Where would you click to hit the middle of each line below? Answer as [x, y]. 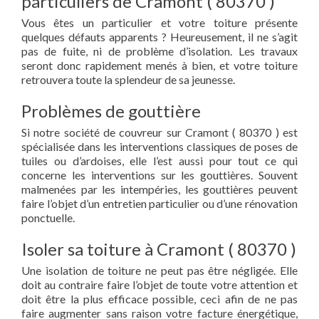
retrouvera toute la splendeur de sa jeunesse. [128, 79]
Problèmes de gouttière [111, 111]
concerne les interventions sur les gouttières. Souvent [159, 175]
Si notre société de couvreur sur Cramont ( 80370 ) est [159, 132]
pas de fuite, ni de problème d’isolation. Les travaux [159, 51]
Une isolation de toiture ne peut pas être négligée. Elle [159, 270]
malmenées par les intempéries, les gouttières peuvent [159, 189]
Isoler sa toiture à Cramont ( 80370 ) [159, 249]
